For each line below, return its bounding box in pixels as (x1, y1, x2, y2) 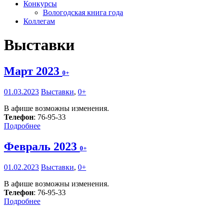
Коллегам (23, 17, 55, 25)
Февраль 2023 (4, 140, 80, 153)
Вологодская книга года (43, 8, 123, 17)
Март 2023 (4, 64, 62, 77)
